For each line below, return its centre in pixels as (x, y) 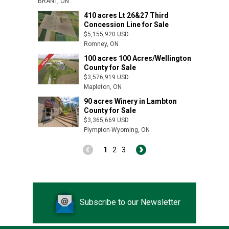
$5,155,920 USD (106, 34)
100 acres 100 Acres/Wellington (138, 58)
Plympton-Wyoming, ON (117, 130)
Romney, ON (101, 44)
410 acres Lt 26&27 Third (126, 15)
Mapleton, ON (103, 87)
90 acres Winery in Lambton (130, 101)
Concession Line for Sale (126, 25)
